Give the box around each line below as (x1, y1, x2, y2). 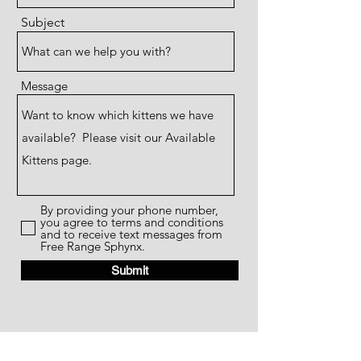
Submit (111, 263, 148, 277)
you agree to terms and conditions (40, 214, 223, 230)
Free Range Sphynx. (40, 239, 145, 254)
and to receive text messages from (40, 226, 222, 242)
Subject (21, 15, 64, 30)
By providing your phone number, (40, 202, 218, 218)
